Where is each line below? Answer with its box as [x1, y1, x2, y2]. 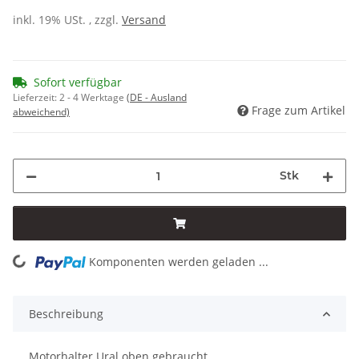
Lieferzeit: [13, 91, 59, 105]
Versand [122, 12, 166, 28]
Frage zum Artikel [252, 103, 345, 119]
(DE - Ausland [127, 91, 187, 105]
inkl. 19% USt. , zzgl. [13, 12, 122, 28]
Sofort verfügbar [34, 75, 122, 91]
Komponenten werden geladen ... [89, 254, 269, 270]
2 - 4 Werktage [59, 91, 127, 105]
